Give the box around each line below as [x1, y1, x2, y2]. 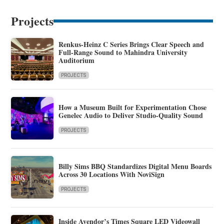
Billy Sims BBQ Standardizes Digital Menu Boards [58, 161, 212, 172]
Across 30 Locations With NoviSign [58, 169, 165, 180]
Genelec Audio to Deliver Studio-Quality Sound [58, 110, 203, 121]
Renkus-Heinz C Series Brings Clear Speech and [58, 39, 204, 50]
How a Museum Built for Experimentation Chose [58, 102, 207, 113]
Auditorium [58, 55, 95, 66]
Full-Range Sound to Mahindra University [58, 47, 188, 58]
